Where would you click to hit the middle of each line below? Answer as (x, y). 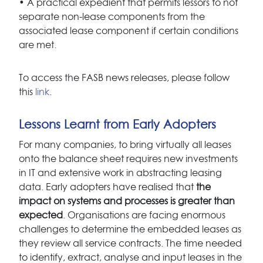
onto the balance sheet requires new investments (128, 159)
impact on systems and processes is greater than (127, 201)
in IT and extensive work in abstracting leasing (120, 173)
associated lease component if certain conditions (129, 31)
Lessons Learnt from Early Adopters (117, 125)
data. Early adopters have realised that (107, 187)
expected (41, 215)
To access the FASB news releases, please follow (124, 78)
